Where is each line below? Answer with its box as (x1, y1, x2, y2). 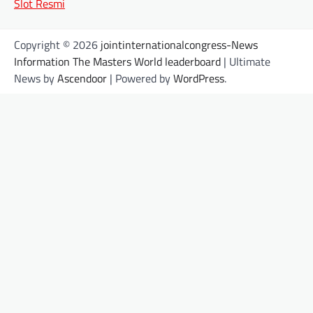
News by (14, 69, 57, 87)
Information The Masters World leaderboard (14, 52, 221, 70)
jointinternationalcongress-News (101, 36, 258, 53)
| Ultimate (221, 52, 270, 70)
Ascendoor (57, 69, 107, 87)
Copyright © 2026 (14, 36, 101, 53)
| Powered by (107, 69, 173, 87)
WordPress (173, 69, 224, 87)
